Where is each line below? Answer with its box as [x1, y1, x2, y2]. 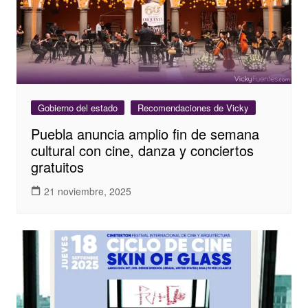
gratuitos [30, 157, 84, 177]
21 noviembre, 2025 [43, 184, 131, 198]
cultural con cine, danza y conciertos [30, 140, 254, 161]
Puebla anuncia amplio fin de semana [30, 124, 259, 144]
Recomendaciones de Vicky [137, 101, 249, 115]
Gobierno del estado [37, 101, 118, 115]
